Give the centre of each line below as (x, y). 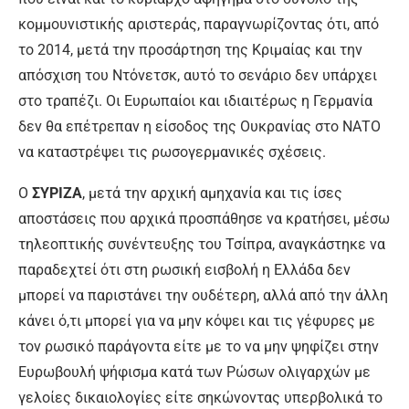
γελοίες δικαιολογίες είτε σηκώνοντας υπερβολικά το (200, 398)
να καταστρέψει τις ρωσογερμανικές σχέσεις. (172, 152)
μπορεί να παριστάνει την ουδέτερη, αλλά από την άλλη (203, 296)
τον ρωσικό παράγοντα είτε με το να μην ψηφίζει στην (199, 347)
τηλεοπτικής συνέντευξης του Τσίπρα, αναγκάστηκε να (202, 245)
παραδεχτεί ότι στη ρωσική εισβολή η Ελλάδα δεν (184, 270)
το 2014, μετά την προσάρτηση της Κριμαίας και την (190, 50)
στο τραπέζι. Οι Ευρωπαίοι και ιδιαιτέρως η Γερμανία (195, 101)
